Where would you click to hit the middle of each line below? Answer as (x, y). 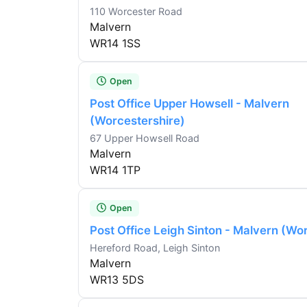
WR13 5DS (117, 280)
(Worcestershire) (137, 121)
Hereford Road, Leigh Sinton (155, 248)
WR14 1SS (115, 44)
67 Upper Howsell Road (145, 138)
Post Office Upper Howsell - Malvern (189, 104)
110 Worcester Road (136, 12)
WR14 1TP (115, 170)
